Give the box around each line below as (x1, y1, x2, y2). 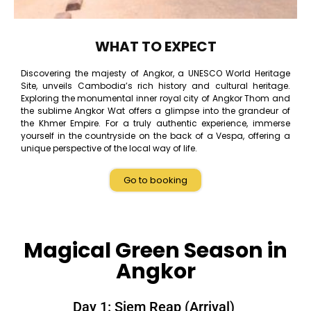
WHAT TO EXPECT (94, 37, 217, 57)
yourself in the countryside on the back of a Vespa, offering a (21, 130, 290, 142)
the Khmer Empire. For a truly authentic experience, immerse (21, 117, 290, 130)
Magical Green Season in (24, 236, 287, 266)
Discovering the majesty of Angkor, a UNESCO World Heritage (21, 67, 290, 80)
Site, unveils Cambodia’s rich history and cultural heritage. (21, 80, 290, 92)
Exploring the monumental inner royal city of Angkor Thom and (21, 92, 290, 105)
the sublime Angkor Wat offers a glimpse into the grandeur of (21, 105, 290, 117)
